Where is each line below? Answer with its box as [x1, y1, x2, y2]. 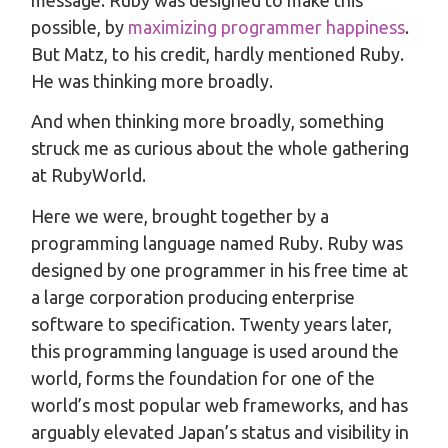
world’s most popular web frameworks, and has [31, 394, 408, 415]
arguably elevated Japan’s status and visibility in [31, 421, 409, 442]
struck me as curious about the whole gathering [31, 138, 409, 158]
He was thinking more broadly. [31, 70, 273, 91]
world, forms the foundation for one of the [31, 367, 375, 388]
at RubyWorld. [31, 165, 146, 185]
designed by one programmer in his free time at [31, 259, 408, 280]
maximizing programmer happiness [128, 16, 405, 37]
